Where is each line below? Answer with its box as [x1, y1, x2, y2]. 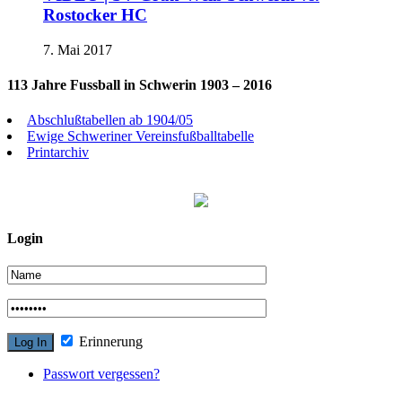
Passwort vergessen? [43, 365, 160, 381]
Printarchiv [27, 144, 89, 161]
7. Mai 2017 [43, 41, 112, 57]
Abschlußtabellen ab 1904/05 [27, 112, 193, 128]
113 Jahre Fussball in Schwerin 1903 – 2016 [7, 77, 272, 93]
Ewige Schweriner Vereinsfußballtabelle [27, 128, 254, 144]
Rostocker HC [43, 5, 147, 25]
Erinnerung [75, 333, 143, 349]
